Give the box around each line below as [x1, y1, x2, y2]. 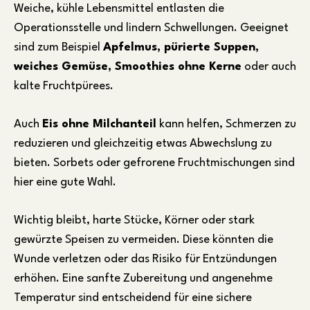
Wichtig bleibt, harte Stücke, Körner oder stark [14, 215, 255, 227]
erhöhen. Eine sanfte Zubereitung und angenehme [14, 273, 273, 285]
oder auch [241, 61, 296, 73]
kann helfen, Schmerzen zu [156, 118, 296, 131]
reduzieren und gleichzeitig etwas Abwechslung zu [14, 138, 272, 150]
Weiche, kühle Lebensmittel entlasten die [14, 3, 224, 15]
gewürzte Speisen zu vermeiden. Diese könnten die [14, 234, 273, 246]
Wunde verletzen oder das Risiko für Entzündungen [14, 253, 277, 266]
